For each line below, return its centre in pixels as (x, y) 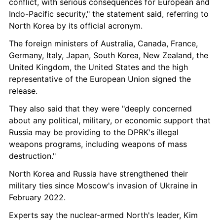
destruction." (32, 156)
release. (23, 91)
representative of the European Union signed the (100, 79)
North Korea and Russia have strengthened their (98, 174)
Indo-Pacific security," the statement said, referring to (109, 14)
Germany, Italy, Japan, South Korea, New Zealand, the (109, 55)
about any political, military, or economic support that (110, 120)
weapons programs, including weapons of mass (98, 144)
